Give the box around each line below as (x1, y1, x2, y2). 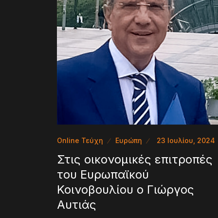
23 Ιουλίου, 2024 (157, 136, 215, 145)
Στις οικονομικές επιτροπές (57, 152, 213, 166)
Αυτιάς (57, 197, 96, 212)
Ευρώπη (115, 136, 142, 145)
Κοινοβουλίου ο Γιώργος (57, 182, 194, 197)
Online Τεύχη (57, 136, 103, 145)
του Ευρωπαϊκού (57, 167, 149, 182)
